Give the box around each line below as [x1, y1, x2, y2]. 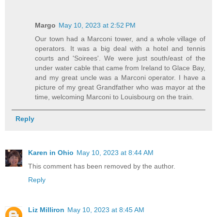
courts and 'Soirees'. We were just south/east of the [35, 54, 205, 62]
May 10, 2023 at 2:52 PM [59, 21, 136, 30]
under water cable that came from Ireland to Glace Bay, [35, 64, 205, 72]
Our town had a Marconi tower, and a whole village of [35, 35, 205, 43]
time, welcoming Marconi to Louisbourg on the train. [35, 93, 194, 101]
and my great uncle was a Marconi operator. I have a [35, 74, 205, 82]
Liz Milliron [28, 206, 64, 214]
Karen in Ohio [28, 149, 74, 157]
